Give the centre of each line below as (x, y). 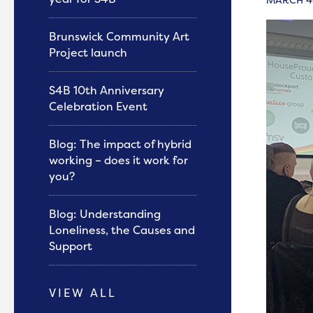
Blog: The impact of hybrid (120, 144)
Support (71, 246)
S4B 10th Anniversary (107, 90)
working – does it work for (118, 160)
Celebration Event (98, 106)
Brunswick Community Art (119, 36)
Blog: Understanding (105, 214)
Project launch (88, 52)
